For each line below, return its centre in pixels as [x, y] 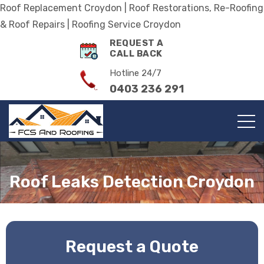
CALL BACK [136, 54]
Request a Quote [132, 247]
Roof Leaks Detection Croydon [132, 182]
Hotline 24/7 [136, 73]
